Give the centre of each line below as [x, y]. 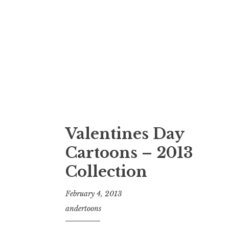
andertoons [83, 209]
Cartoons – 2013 [129, 153]
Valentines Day [125, 134]
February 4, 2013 [94, 194]
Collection [106, 171]
